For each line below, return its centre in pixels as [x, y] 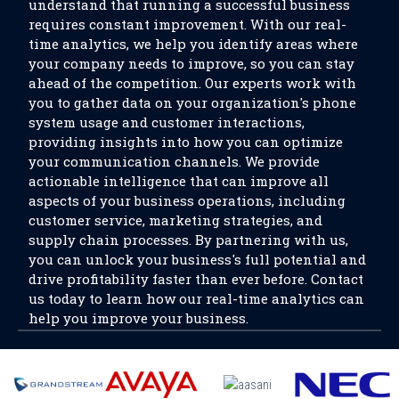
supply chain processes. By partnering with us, [188, 239]
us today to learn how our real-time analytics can [196, 298]
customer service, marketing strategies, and [175, 220]
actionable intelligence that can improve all [179, 180]
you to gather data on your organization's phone [192, 102]
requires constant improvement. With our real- [187, 24]
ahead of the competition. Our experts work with [192, 82]
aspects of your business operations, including [187, 200]
